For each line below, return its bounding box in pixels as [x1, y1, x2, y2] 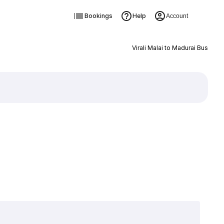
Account [165, 12, 188, 19]
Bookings [84, 12, 112, 19]
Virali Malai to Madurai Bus [131, 44, 208, 51]
